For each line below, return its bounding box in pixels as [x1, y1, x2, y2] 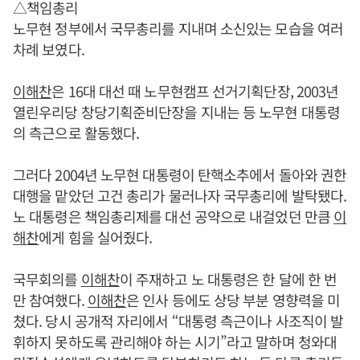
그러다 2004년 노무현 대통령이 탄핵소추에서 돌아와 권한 [13, 164, 347, 186]
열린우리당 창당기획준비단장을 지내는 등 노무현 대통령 [13, 101, 340, 123]
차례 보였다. [13, 39, 84, 60]
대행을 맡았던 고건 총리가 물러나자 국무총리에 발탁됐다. [13, 185, 347, 207]
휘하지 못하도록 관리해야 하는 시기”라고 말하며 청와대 [13, 331, 337, 353]
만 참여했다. [13, 289, 88, 311]
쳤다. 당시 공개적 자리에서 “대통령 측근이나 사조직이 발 [13, 310, 344, 332]
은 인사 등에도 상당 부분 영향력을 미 [126, 289, 341, 311]
